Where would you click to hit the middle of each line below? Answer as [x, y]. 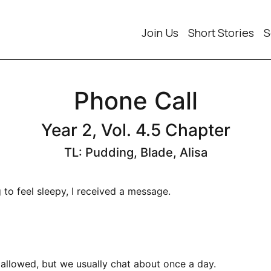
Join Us [160, 32]
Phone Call [135, 101]
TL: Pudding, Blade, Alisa [135, 152]
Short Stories [221, 32]
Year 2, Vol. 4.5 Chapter [135, 130]
